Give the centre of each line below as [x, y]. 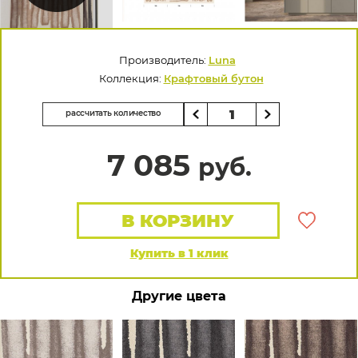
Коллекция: [131, 78]
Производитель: [163, 60]
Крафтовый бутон [213, 78]
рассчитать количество [113, 113]
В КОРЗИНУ [178, 221]
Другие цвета [179, 296]
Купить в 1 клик [179, 253]
